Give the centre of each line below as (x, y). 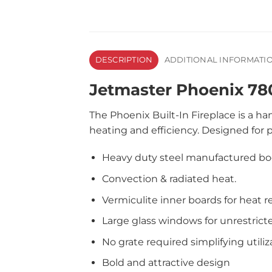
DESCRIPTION (124, 59)
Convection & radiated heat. (169, 178)
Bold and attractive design (166, 263)
